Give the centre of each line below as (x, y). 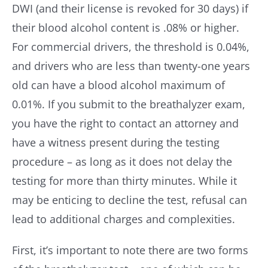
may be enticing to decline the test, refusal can (129, 200)
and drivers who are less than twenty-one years (131, 66)
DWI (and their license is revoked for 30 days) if (130, 8)
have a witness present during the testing (115, 142)
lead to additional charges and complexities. (123, 219)
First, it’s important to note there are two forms (130, 250)
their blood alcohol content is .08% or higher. (125, 28)
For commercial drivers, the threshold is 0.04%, (130, 47)
